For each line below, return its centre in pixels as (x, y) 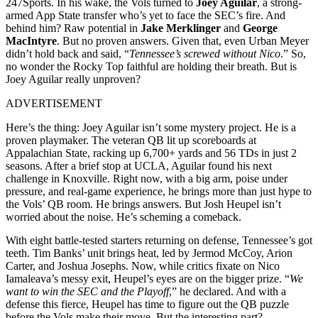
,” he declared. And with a (227, 291)
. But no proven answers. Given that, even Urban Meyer (183, 40)
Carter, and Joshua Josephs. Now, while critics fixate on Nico (143, 265)
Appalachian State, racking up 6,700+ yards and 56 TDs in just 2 (151, 153)
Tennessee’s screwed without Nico (205, 53)
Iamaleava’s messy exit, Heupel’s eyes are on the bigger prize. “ (148, 278)
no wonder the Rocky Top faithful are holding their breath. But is (151, 66)
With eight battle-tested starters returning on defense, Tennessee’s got (159, 240)
